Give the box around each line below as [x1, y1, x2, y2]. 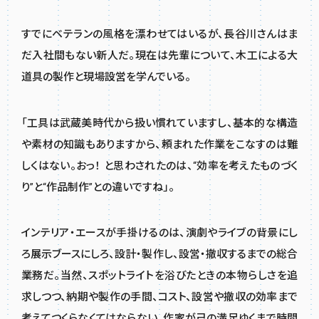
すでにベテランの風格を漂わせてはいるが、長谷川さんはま [21, 27, 298, 41]
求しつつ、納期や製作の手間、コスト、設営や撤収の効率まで [21, 291, 298, 304]
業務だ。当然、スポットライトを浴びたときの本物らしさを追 [21, 269, 298, 283]
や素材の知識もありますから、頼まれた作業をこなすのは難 [21, 137, 298, 151]
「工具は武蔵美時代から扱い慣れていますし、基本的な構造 [21, 116, 298, 130]
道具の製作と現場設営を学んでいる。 [21, 70, 191, 83]
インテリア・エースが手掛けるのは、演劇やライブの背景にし [21, 226, 298, 240]
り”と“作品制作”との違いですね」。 [21, 180, 174, 194]
